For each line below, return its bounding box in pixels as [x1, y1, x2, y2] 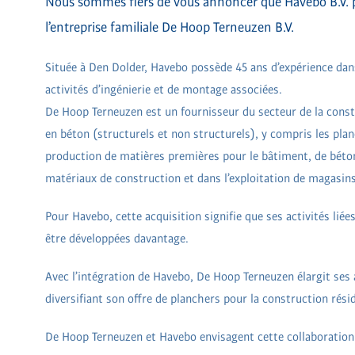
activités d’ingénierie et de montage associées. [45, 82, 282, 96]
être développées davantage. [45, 231, 189, 245]
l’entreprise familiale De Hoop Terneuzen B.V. [45, 20, 294, 35]
